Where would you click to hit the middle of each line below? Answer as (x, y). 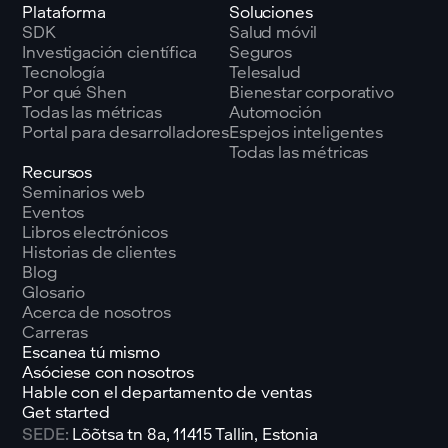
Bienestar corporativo (311, 92)
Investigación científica (109, 52)
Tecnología (63, 72)
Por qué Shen (74, 92)
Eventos (53, 212)
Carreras (55, 332)
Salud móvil (273, 32)
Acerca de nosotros (96, 312)
